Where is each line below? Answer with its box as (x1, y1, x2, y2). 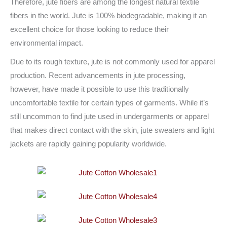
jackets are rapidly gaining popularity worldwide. (10, 139, 167, 148)
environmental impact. (10, 39, 83, 47)
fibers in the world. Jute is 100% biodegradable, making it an (10, 11, 207, 20)
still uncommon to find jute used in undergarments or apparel (10, 112, 209, 121)
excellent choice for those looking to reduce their (10, 25, 169, 33)
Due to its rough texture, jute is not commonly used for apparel (10, 57, 215, 66)
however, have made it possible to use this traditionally (10, 85, 189, 93)
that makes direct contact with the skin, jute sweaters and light (10, 126, 214, 134)
